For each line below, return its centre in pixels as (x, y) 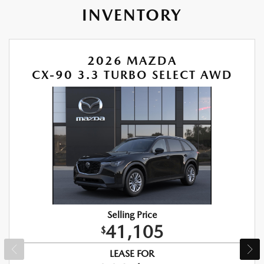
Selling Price (132, 214)
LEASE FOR (132, 253)
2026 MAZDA (132, 60)
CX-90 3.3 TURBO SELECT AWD (132, 75)
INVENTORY (132, 14)
